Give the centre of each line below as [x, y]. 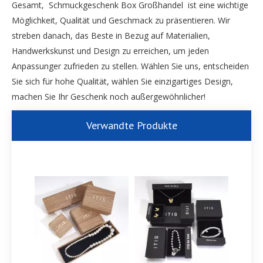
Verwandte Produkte [131, 125]
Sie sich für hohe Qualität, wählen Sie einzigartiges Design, [122, 81]
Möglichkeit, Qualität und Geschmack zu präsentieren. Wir [121, 20]
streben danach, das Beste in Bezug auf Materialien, [111, 36]
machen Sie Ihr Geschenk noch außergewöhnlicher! [109, 97]
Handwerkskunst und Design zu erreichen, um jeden [110, 51]
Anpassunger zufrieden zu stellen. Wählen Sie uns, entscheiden [130, 66]
